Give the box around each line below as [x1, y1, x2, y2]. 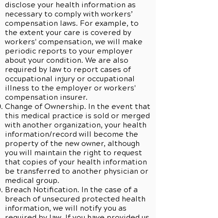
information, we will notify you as [5, 204, 127, 213]
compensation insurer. [5, 93, 88, 102]
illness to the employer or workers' [5, 84, 136, 92]
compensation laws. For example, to [5, 19, 139, 28]
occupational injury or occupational [5, 74, 135, 83]
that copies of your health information [5, 158, 147, 166]
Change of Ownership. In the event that [5, 102, 150, 111]
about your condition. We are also [5, 56, 128, 65]
